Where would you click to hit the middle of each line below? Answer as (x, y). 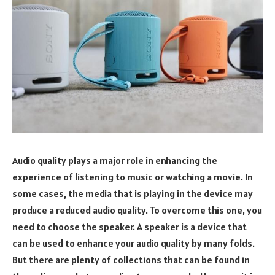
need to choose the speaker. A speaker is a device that (130, 226)
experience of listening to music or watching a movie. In (133, 176)
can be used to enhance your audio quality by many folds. (134, 243)
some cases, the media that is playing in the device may (133, 193)
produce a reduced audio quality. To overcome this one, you (137, 210)
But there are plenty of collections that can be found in (131, 259)
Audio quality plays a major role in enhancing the (115, 160)
